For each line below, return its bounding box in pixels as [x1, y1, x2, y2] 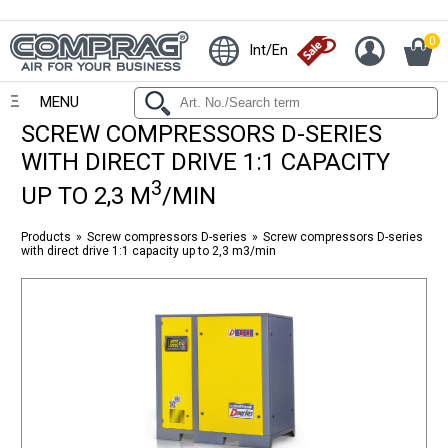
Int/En [248, 40, 288, 59]
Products [21, 230, 72, 244]
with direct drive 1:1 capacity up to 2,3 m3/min [21, 244, 277, 258]
